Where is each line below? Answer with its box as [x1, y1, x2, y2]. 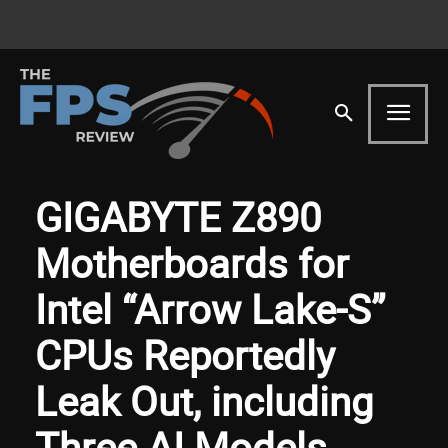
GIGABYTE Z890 [35, 189, 321, 244]
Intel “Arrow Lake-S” [35, 281, 385, 336]
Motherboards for [35, 235, 349, 290]
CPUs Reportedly [35, 327, 335, 382]
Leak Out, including [35, 373, 373, 428]
